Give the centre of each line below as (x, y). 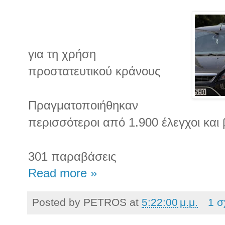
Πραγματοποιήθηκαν (83, 105)
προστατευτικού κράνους (94, 71)
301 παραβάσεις (72, 156)
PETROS (105, 202)
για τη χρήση (62, 54)
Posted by (58, 202)
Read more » (63, 173)
